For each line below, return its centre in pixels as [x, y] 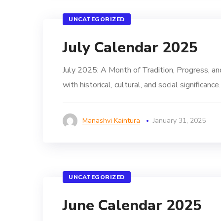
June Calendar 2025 [132, 205]
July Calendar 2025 [130, 48]
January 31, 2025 [179, 121]
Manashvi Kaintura [111, 121]
